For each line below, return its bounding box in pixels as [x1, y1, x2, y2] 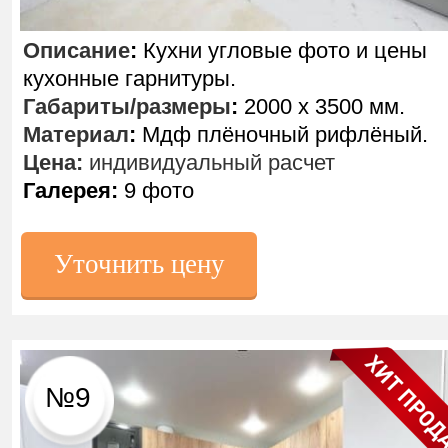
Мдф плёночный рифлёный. [136, 122, 428, 147]
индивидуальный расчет [83, 150, 335, 175]
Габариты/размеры [23, 94, 231, 119]
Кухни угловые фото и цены [137, 38, 427, 63]
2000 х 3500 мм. [238, 94, 405, 119]
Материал [23, 122, 129, 147]
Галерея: [23, 178, 118, 203]
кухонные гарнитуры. [23, 66, 236, 91]
